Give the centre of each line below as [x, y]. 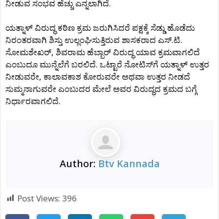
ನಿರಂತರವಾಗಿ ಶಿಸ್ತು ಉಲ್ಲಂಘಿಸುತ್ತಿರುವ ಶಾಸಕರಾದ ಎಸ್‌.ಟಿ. [94, 40]
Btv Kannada [129, 163]
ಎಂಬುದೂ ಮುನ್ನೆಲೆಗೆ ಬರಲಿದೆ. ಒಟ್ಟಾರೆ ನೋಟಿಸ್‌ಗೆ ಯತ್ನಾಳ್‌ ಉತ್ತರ [107, 64]
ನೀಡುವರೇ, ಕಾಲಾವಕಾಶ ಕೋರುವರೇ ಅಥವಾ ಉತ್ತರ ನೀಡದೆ [98, 77]
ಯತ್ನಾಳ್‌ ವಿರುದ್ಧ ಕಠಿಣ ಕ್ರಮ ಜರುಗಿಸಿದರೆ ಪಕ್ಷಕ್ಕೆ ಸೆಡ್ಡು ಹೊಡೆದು [100, 28]
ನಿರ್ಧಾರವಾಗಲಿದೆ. [33, 101]
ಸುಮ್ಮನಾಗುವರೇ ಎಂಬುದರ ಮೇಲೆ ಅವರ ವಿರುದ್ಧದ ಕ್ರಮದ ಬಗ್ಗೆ [101, 89]
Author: [79, 163]
